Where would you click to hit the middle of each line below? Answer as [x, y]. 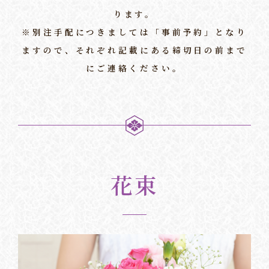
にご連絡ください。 [134, 68]
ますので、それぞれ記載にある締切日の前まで [134, 50]
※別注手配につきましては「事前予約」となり [134, 32]
